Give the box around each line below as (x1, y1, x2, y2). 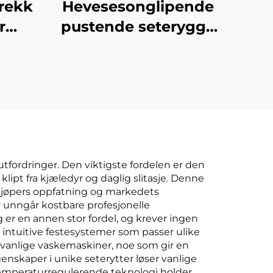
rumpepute (94, 58, 181, 76)
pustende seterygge (60, 18, 215, 35)
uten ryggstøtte (77, 38, 198, 55)
